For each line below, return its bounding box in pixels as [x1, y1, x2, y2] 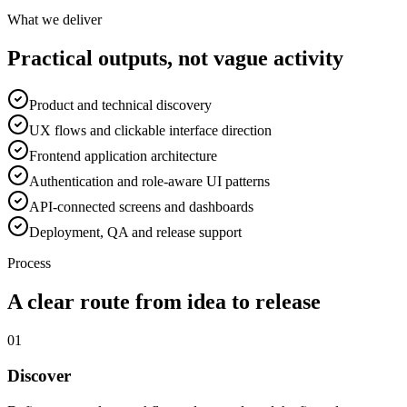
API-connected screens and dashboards [29, 199, 253, 215]
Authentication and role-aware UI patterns [29, 174, 270, 190]
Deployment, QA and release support [29, 224, 242, 241]
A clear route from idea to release [7, 290, 321, 314]
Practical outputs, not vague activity [7, 45, 343, 70]
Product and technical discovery [29, 97, 212, 114]
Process [7, 255, 51, 272]
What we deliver [7, 11, 102, 27]
